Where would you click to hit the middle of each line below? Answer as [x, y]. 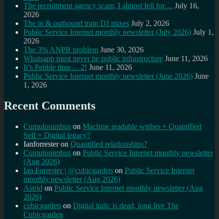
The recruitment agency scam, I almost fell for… [98, 6]
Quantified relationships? [109, 144]
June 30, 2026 [122, 50]
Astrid [33, 188]
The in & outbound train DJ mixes [76, 23]
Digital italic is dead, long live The [126, 205]
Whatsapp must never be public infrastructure [93, 59]
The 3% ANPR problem [61, 50]
